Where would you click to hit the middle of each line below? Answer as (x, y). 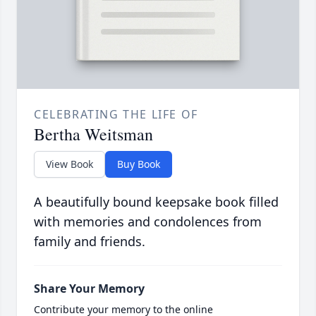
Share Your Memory (89, 289)
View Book (69, 164)
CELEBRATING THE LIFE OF (116, 115)
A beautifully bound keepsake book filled (156, 202)
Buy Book (139, 164)
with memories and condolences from (148, 222)
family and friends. (90, 242)
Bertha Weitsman (93, 134)
